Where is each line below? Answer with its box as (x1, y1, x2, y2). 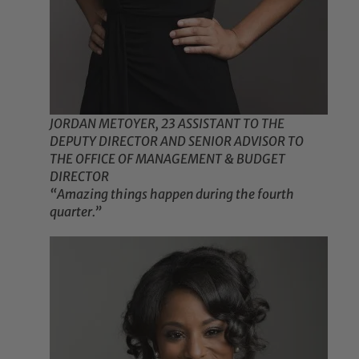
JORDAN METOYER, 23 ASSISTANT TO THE (50, 115, 285, 132)
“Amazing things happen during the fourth (50, 186, 295, 203)
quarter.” (50, 204, 103, 220)
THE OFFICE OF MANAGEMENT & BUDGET (50, 151, 286, 167)
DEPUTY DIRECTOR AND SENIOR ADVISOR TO (50, 133, 305, 150)
